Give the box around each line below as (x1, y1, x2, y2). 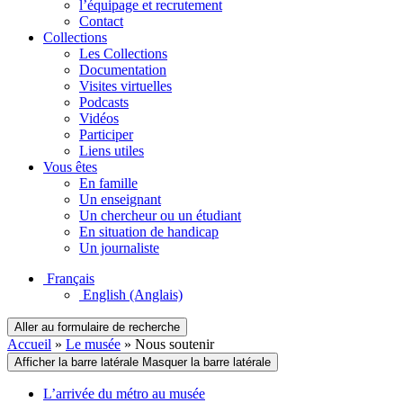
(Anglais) (130, 286, 183, 302)
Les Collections (79, 45, 167, 61)
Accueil (7, 336, 51, 352)
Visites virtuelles (79, 77, 172, 94)
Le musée (66, 336, 121, 352)
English (83, 286, 126, 302)
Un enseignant (79, 191, 161, 207)
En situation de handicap (79, 223, 219, 239)
